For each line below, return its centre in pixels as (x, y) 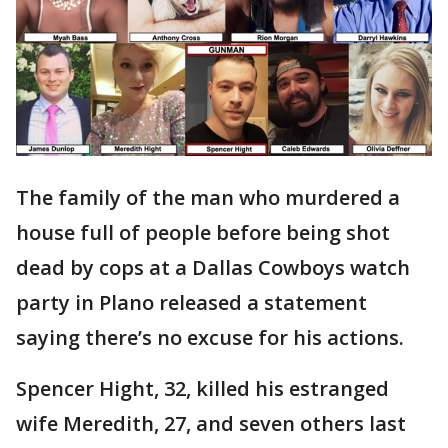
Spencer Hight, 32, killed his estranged (202, 389)
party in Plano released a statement (191, 303)
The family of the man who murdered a (208, 198)
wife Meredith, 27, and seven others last (211, 424)
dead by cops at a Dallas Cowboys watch (213, 268)
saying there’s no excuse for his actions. (210, 338)
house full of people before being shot (203, 233)
